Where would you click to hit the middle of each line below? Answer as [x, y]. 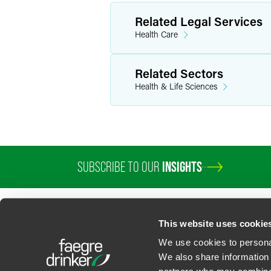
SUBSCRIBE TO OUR [120, 167]
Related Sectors [179, 73]
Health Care [156, 34]
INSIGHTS [182, 167]
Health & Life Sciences [176, 86]
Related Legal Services [199, 21]
